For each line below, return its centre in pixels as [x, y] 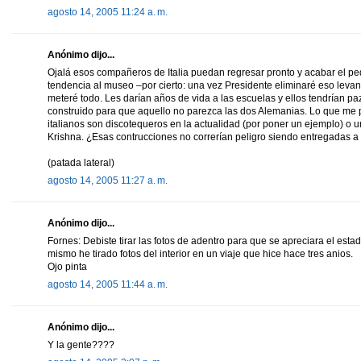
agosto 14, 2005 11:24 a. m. [108, 12]
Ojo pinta [67, 266]
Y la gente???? [81, 344]
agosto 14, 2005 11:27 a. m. [108, 180]
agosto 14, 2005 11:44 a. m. [108, 284]
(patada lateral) [81, 162]
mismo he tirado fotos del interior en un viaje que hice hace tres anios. [200, 253]
